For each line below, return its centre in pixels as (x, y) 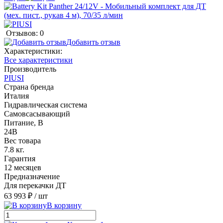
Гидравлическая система (46, 105)
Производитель (30, 69)
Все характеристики (38, 60)
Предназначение (32, 176)
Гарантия (20, 158)
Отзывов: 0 (25, 33)
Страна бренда (29, 87)
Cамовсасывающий (37, 113)
